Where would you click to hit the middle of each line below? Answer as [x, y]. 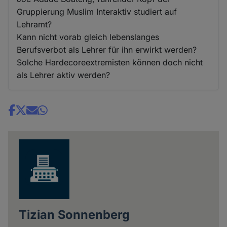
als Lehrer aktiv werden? [64, 75]
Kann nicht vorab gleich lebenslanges [88, 37]
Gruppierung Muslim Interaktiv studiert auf [97, 11]
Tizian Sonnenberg [74, 214]
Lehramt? [34, 24]
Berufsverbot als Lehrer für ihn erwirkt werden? [107, 49]
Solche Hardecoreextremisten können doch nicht [110, 62]
